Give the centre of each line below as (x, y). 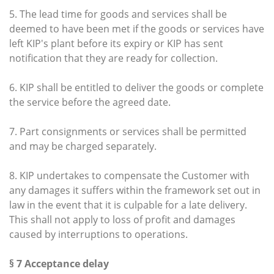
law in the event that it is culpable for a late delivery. (128, 205)
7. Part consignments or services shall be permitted (128, 131)
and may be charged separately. (83, 146)
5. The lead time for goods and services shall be (118, 14)
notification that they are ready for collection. (113, 58)
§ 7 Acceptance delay (59, 263)
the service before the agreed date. (90, 102)
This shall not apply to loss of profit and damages (122, 219)
